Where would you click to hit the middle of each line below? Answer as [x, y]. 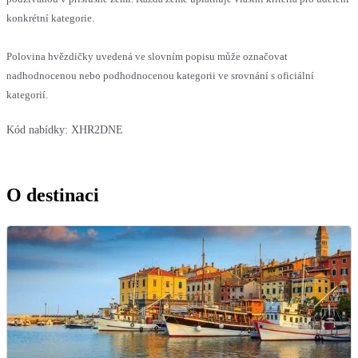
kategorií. [27, 94]
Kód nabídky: [37, 129]
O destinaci [53, 195]
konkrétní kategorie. [50, 18]
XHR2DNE [97, 129]
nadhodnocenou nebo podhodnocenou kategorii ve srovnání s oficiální [160, 75]
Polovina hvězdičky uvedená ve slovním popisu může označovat [147, 56]
